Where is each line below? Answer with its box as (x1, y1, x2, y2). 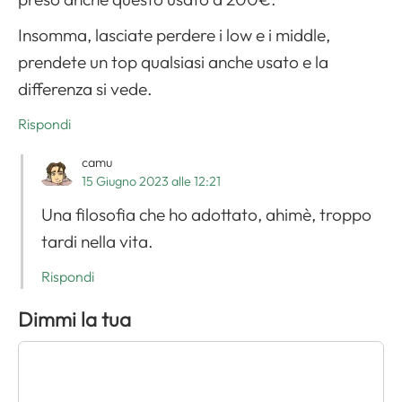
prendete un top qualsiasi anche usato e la (18, 50, 328, 73)
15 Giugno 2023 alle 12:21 (82, 172, 221, 189)
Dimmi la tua (18, 306, 131, 332)
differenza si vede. (18, 77, 153, 100)
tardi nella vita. (41, 230, 153, 252)
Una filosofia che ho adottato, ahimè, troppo (41, 203, 371, 225)
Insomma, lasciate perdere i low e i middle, (18, 23, 330, 46)
